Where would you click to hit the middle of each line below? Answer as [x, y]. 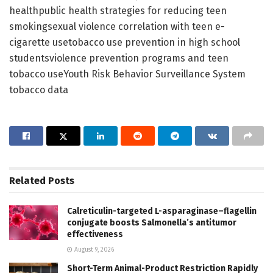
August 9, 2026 [93, 250]
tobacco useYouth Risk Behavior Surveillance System [127, 74]
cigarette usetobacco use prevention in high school [125, 42]
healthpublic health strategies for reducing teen [118, 10]
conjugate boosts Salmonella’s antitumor [152, 222]
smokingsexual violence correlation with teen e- [117, 26]
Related [27, 180]
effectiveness [95, 234]
